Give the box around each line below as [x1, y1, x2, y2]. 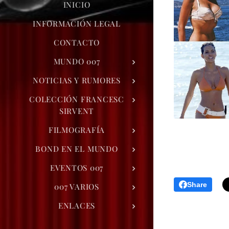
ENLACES [58, 200, 96, 211]
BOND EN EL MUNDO [35, 143, 118, 154]
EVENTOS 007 [50, 162, 104, 173]
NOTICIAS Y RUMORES [33, 75, 121, 85]
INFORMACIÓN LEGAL [33, 18, 121, 29]
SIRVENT [59, 105, 95, 116]
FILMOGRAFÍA [48, 124, 105, 135]
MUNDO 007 [53, 56, 100, 66]
